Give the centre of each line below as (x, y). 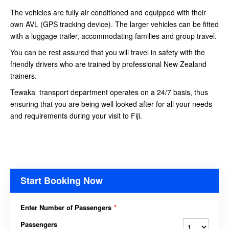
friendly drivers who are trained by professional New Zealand (108, 64)
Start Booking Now (62, 181)
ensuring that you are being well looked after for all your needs (111, 104)
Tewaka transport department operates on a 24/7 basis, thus (109, 92)
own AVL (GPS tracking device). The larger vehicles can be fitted (114, 24)
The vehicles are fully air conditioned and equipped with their (108, 13)
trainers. (24, 76)
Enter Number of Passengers (67, 208)
